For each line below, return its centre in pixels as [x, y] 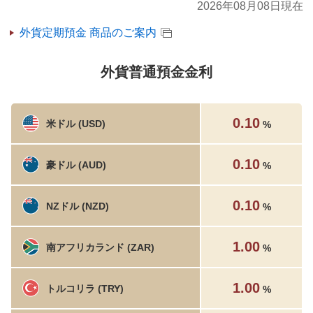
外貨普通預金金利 [156, 72]
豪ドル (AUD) [76, 165]
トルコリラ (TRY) [85, 289]
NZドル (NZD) [78, 206]
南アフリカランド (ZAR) [100, 247]
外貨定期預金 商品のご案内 [88, 32]
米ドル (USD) [76, 124]
